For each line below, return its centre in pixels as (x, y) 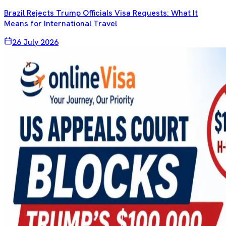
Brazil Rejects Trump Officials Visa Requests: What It (101, 13)
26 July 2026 (35, 42)
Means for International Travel (61, 24)
